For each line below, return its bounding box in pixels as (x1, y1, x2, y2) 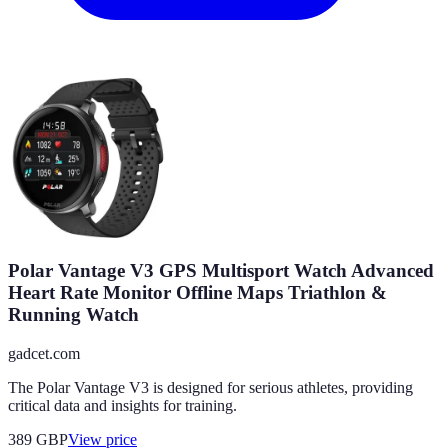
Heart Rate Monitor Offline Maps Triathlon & (8, 282, 387, 304)
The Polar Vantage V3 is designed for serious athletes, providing (8, 379, 413, 397)
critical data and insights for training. (8, 397, 237, 415)
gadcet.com (8, 345, 80, 363)
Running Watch (8, 304, 139, 326)
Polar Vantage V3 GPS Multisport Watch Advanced (8, 260, 434, 282)
